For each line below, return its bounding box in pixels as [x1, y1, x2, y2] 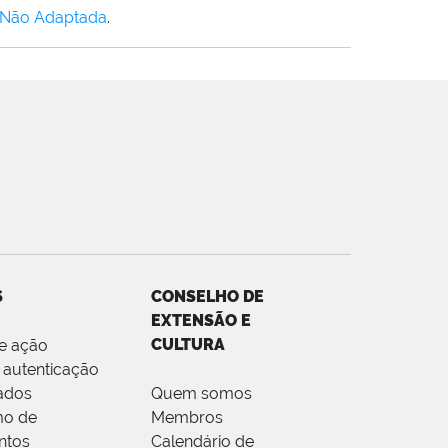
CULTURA [150, 335, 225, 355]
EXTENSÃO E [150, 311, 251, 331]
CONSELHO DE [150, 287, 264, 307]
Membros [150, 408, 223, 428]
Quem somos [150, 384, 252, 404]
